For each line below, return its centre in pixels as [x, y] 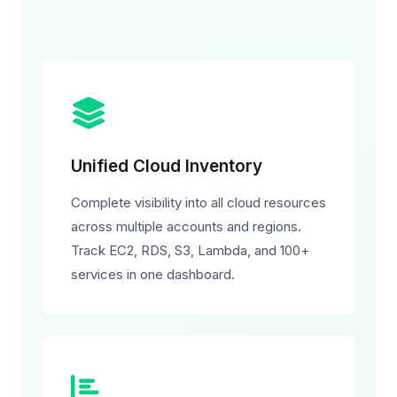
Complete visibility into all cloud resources [198, 202]
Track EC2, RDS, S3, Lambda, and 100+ [190, 250]
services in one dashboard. [153, 274]
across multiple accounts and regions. [186, 226]
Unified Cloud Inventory [167, 166]
